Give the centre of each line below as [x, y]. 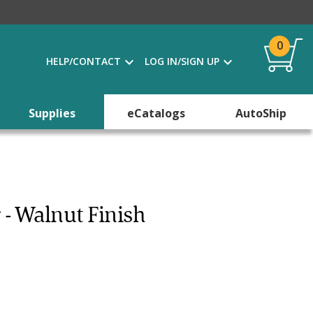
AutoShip [261, 113]
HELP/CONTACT [83, 61]
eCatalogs [156, 113]
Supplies [52, 113]
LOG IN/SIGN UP [182, 61]
